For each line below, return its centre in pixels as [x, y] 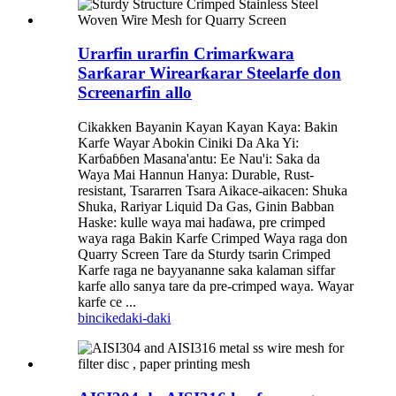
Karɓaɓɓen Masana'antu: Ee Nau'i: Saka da [199, 159]
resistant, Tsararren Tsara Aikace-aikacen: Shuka [213, 191]
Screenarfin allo [135, 93]
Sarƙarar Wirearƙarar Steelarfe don [209, 73]
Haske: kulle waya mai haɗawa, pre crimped [202, 223]
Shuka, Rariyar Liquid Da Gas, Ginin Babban [206, 207]
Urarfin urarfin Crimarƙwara [186, 54]
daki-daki [145, 318]
